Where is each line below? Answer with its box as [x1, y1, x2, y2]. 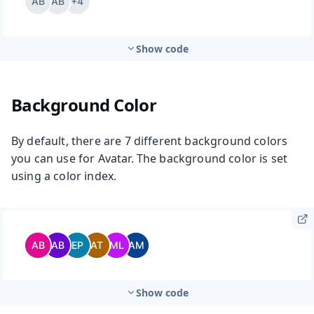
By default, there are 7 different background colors [11, 132, 288, 149]
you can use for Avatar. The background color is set [11, 150, 288, 166]
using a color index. [11, 168, 117, 184]
